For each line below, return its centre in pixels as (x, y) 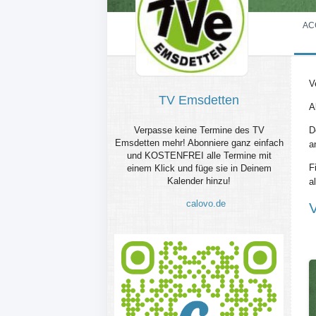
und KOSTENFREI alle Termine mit (199, 156)
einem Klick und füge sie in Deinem (199, 168)
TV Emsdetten (199, 100)
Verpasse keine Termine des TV (199, 130)
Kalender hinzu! (199, 181)
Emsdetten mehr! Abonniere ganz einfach (199, 143)
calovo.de (205, 203)
